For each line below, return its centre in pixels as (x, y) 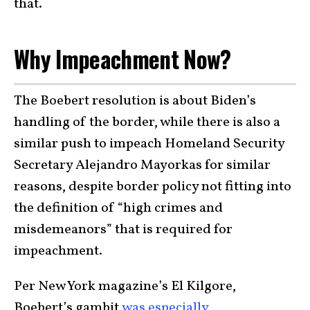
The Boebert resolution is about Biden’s (135, 101)
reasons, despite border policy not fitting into (153, 187)
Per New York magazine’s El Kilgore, (125, 287)
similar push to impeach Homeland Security (149, 144)
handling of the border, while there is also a (147, 123)
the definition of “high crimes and (118, 209)
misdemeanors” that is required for (123, 230)
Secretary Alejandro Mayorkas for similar (142, 166)
